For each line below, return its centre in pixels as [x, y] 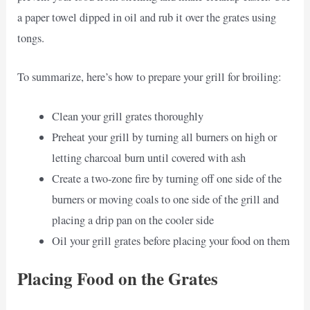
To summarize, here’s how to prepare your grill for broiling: [150, 77]
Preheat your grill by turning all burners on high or [164, 137]
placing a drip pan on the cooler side [133, 220]
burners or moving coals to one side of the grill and [165, 199]
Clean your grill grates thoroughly [127, 116]
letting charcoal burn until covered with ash [148, 157]
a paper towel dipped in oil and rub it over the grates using [147, 18]
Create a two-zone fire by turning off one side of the [166, 178]
